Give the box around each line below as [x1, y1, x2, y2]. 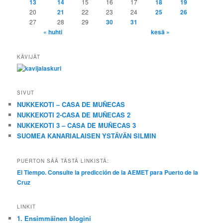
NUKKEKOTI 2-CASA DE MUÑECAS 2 [17, 110, 131, 120]
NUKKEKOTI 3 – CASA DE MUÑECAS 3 [17, 120, 136, 130]
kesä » [151, 27, 170, 37]
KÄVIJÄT [17, 53, 41, 60]
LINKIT [17, 203, 36, 210]
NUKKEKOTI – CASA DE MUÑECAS [17, 100, 125, 110]
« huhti [43, 27, 63, 37]
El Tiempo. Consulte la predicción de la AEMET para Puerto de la [17, 167, 199, 177]
